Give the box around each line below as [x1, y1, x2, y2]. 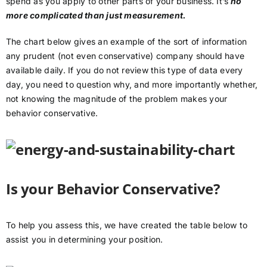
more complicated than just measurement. [6, 10, 188, 21]
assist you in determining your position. [6, 234, 163, 245]
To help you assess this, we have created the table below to [6, 220, 248, 231]
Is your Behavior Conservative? [6, 179, 220, 199]
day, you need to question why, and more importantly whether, [6, 79, 258, 90]
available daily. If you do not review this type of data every [6, 65, 243, 76]
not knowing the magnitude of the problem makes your [6, 94, 228, 104]
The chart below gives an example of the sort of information [6, 36, 247, 47]
